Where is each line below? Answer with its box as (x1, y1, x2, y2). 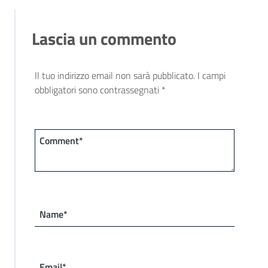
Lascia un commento (32, 25, 176, 51)
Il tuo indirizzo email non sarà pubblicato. (35, 68, 195, 83)
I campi (197, 68, 226, 83)
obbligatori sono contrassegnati (35, 82, 162, 97)
